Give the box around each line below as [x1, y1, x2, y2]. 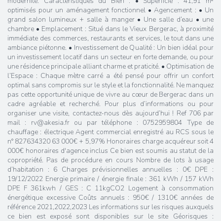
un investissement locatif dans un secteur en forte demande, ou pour [7, 52, 214, 62]
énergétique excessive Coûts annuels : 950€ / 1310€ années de [7, 193, 214, 202]
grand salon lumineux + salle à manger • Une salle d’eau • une [7, 15, 214, 24]
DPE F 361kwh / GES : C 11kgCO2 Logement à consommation [7, 184, 214, 193]
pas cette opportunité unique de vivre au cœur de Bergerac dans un [7, 90, 214, 99]
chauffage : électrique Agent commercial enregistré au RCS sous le [7, 127, 214, 137]
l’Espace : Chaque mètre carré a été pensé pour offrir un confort [7, 71, 214, 80]
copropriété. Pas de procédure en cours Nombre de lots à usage [7, 155, 214, 165]
